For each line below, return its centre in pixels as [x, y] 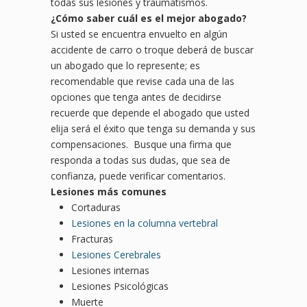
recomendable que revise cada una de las [143, 82]
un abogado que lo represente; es [125, 66]
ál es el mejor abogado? [188, 19]
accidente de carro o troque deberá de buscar [152, 50]
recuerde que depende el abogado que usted [150, 113]
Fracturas [92, 239]
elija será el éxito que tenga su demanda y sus [153, 129]
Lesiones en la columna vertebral [145, 223]
